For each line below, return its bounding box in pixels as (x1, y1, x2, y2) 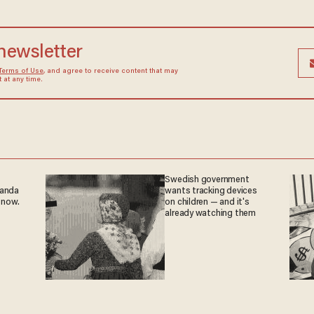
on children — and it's (165, 197, 250, 207)
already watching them (165, 208, 256, 219)
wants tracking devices (165, 186, 257, 196)
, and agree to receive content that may (43, 68, 178, 76)
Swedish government (165, 175, 250, 185)
